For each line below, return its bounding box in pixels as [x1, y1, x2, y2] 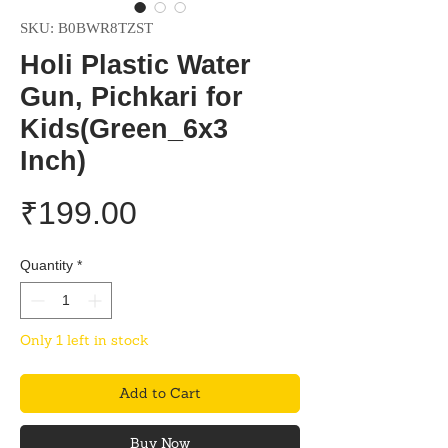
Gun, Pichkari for [20, 82, 243, 112]
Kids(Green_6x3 [20, 114, 228, 144]
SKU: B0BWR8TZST [20, 20, 153, 36]
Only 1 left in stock [20, 331, 149, 349]
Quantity [20, 257, 73, 273]
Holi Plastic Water [20, 50, 251, 80]
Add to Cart [119, 384, 201, 402]
